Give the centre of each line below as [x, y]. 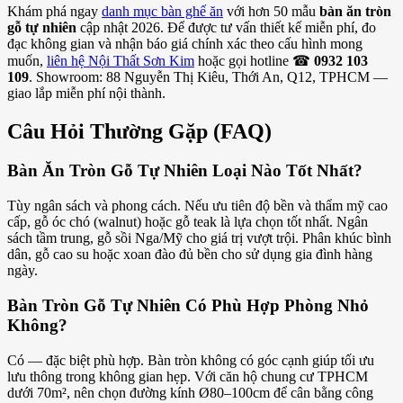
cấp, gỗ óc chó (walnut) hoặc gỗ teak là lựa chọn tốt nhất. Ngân [188, 222]
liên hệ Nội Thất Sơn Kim [121, 60]
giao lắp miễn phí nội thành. [86, 93]
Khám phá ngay [54, 11]
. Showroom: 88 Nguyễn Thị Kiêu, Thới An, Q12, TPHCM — [208, 76]
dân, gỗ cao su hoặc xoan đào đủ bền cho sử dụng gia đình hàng [190, 255]
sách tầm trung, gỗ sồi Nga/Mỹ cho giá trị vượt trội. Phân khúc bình [199, 238]
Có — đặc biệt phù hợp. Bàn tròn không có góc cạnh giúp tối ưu [191, 360]
